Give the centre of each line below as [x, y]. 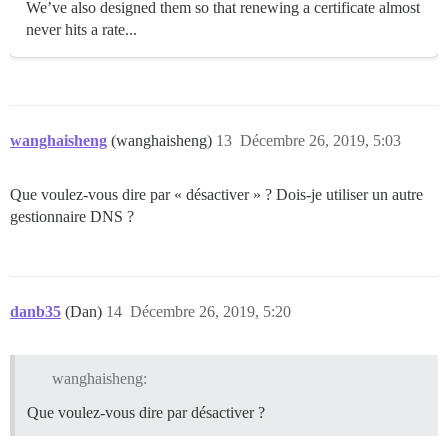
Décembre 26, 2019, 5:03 [320, 140]
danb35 [35, 311]
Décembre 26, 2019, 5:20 [210, 311]
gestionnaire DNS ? [72, 216]
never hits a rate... [81, 29]
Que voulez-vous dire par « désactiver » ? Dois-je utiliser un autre [216, 194]
